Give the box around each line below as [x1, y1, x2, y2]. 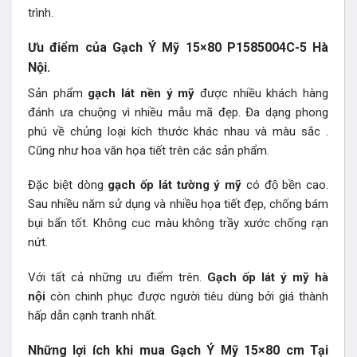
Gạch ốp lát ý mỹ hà [207, 269, 328, 284]
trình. [28, 5, 53, 20]
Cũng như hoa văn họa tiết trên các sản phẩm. [28, 143, 269, 158]
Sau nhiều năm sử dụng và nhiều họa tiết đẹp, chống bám [28, 197, 328, 212]
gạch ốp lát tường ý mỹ [108, 178, 246, 193]
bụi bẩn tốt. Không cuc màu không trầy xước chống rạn [28, 216, 328, 231]
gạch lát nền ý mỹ [88, 85, 195, 100]
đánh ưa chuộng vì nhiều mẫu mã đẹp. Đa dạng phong [28, 104, 328, 120]
